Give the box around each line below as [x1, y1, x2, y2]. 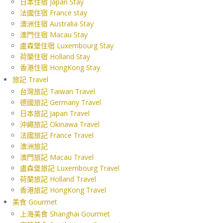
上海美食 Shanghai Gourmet [20, 209, 110, 219]
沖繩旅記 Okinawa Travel [20, 119, 100, 129]
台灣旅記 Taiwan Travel [20, 86, 95, 96]
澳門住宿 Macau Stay [20, 29, 88, 39]
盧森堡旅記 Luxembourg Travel [20, 163, 119, 173]
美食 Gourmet [12, 197, 57, 207]
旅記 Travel [12, 74, 48, 84]
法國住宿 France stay [20, 7, 87, 17]
